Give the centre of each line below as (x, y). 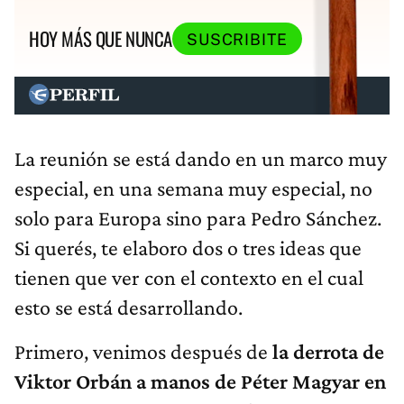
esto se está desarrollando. (129, 307)
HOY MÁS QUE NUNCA (101, 39)
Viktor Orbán (73, 381)
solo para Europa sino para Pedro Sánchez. (198, 217)
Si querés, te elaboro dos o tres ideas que (188, 247)
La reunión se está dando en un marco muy (201, 158)
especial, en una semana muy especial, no (193, 188)
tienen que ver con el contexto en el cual (189, 277)
